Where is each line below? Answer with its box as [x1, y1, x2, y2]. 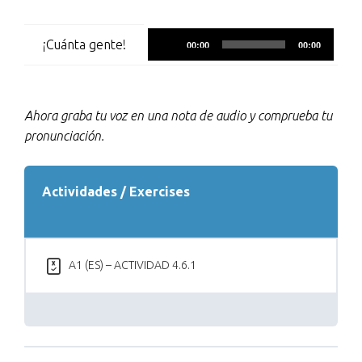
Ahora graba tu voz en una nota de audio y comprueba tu [24, 107, 332, 123]
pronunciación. [24, 128, 104, 143]
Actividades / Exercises [42, 183, 190, 199]
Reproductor [240, 29, 314, 44]
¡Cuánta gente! [42, 36, 126, 52]
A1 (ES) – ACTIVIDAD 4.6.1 [69, 258, 196, 271]
